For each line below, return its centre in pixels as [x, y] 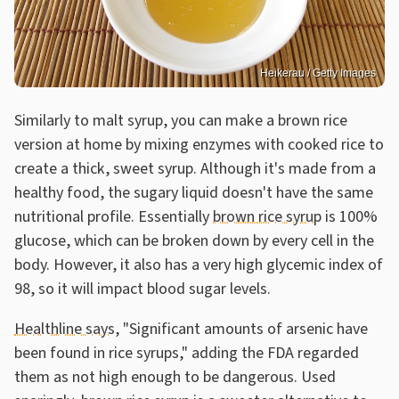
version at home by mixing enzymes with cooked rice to [199, 144]
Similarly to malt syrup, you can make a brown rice [181, 120]
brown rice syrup [267, 216]
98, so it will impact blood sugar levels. [144, 289]
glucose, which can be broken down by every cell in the [194, 240]
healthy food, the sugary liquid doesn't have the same [194, 192]
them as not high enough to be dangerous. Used [175, 377]
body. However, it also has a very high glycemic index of [199, 265]
